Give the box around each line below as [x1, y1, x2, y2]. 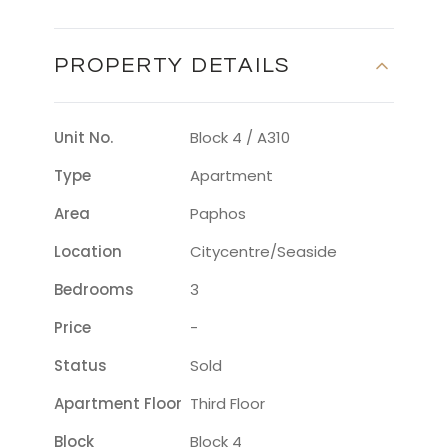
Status [54, 355, 107, 377]
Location [54, 241, 122, 263]
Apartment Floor [54, 393, 182, 415]
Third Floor [190, 393, 265, 415]
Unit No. [54, 127, 113, 149]
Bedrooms [54, 279, 134, 301]
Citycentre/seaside [190, 241, 337, 263]
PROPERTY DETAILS [54, 54, 291, 78]
